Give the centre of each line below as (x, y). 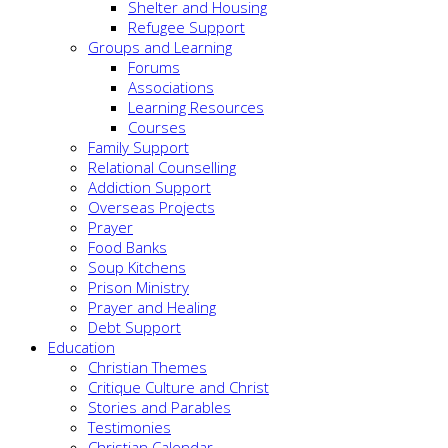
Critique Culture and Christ (178, 387)
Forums (154, 67)
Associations (171, 87)
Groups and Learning (160, 47)
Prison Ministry (138, 287)
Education (81, 347)
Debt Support (134, 327)
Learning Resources (196, 107)
